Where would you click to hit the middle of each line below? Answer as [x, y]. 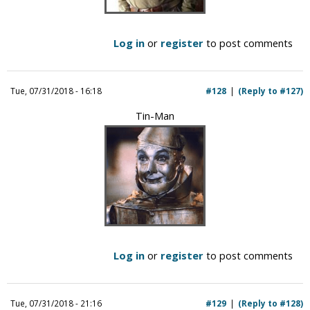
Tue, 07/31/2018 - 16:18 [56, 90]
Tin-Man [155, 115]
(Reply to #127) [271, 90]
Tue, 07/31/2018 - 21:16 [56, 303]
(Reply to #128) [271, 303]
